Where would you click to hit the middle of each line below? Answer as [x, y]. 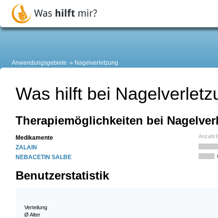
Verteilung [36, 207]
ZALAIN [26, 148]
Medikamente [34, 138]
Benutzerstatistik [62, 176]
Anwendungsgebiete [39, 63]
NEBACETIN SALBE [44, 157]
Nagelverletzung [96, 63]
